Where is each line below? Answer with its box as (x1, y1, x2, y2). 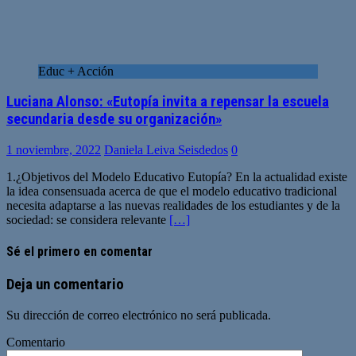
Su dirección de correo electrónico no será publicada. (6, 308, 271, 323)
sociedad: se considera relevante (6, 212, 169, 226)
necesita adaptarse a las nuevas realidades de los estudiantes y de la (6, 198, 340, 212)
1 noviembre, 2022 (6, 142, 101, 157)
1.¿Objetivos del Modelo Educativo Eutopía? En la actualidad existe (6, 169, 347, 184)
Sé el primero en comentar (6, 244, 153, 260)
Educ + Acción (38, 64, 114, 78)
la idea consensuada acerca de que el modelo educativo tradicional (6, 184, 337, 198)
